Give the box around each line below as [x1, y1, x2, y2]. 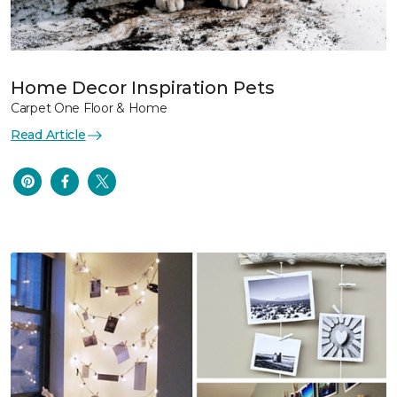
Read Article [11, 127, 86, 144]
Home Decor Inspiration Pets [11, 77, 275, 99]
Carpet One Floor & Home [11, 100, 167, 117]
